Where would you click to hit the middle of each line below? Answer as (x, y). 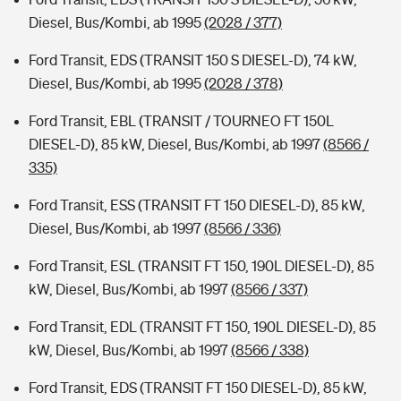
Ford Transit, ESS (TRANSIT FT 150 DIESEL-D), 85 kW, (197, 205)
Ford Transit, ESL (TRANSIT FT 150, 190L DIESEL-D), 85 (201, 266)
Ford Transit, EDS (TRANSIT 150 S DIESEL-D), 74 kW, (193, 60)
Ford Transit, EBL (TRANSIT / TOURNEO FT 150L (181, 121)
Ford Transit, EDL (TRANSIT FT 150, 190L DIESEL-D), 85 (202, 327)
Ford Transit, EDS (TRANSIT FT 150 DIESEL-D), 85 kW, (198, 388)
